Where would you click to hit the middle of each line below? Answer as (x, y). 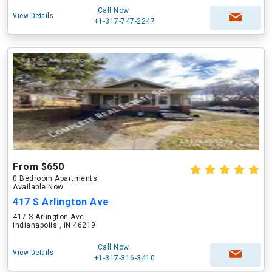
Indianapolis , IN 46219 (54, 225)
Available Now (38, 187)
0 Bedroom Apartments (55, 178)
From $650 (39, 167)
